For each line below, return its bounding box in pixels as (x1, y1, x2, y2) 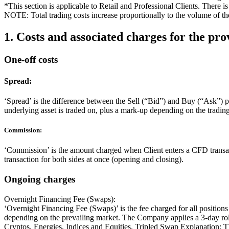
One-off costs (4, 54, 58, 65)
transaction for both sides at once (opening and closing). (4, 155, 184, 164)
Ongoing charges (4, 173, 75, 185)
